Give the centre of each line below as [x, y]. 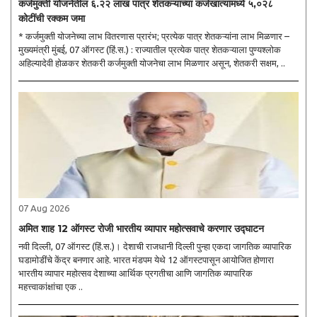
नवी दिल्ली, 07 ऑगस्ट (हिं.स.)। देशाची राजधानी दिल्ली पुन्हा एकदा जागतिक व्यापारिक [155, 246]
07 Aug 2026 [44, 208]
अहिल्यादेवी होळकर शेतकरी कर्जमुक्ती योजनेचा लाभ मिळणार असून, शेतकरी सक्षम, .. [152, 63]
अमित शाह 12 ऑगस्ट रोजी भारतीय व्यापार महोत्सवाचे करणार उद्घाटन [141, 228]
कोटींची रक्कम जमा [52, 18]
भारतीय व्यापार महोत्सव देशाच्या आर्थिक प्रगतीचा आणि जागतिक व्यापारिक [136, 273]
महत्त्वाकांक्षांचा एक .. [51, 286]
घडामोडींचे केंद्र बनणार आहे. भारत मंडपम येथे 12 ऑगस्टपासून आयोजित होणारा [146, 259]
